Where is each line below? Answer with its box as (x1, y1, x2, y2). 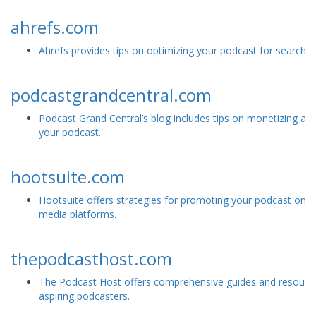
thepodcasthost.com (11, 247, 172, 271)
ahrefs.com (11, 16, 99, 39)
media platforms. (39, 207, 116, 221)
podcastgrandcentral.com (11, 83, 212, 107)
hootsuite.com (11, 165, 125, 189)
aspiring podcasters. (39, 289, 130, 303)
